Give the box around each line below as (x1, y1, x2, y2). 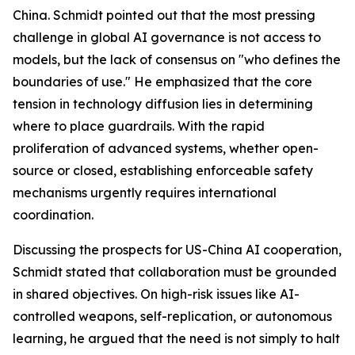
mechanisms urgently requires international (13, 185, 277, 201)
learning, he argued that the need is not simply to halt (13, 330, 340, 347)
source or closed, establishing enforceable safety (13, 162, 313, 179)
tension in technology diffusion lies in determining (13, 96, 313, 113)
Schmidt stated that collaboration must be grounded (13, 264, 337, 281)
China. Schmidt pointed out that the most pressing (13, 7, 315, 24)
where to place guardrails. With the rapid (13, 118, 265, 135)
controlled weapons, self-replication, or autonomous (13, 308, 332, 325)
